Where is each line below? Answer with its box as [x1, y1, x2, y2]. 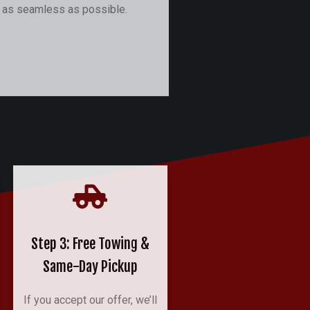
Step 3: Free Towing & [30, 234, 149, 253]
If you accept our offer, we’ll [23, 293, 157, 307]
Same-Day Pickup [42, 257, 138, 275]
